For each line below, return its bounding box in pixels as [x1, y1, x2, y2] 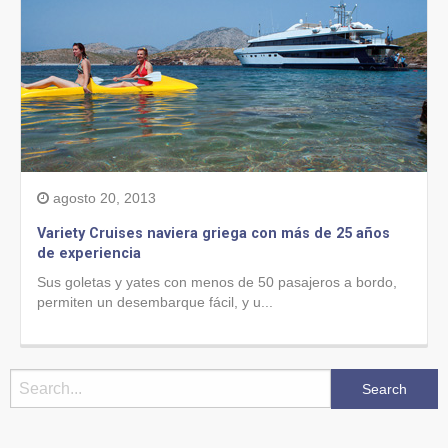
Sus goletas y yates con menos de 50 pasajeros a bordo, [37, 274, 397, 290]
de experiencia [37, 245, 141, 262]
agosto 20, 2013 [49, 190, 156, 206]
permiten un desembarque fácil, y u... [37, 294, 273, 310]
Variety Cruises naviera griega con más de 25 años [37, 225, 390, 242]
